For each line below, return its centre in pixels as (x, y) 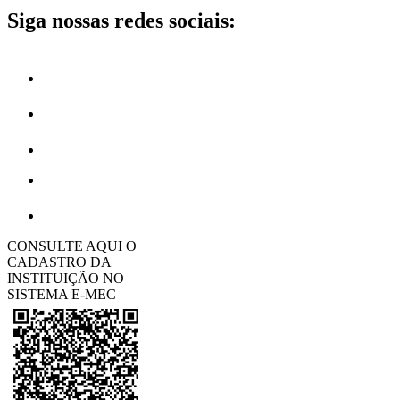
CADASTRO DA (59, 262)
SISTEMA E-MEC (62, 294)
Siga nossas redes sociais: (121, 20)
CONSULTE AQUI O (72, 246)
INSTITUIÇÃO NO (66, 278)
